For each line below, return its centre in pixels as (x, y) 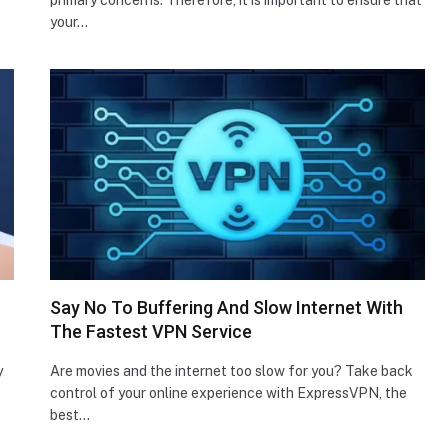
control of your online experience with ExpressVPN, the (228, 392)
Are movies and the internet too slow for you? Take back (231, 370)
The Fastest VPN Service (151, 331)
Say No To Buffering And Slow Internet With (226, 307)
